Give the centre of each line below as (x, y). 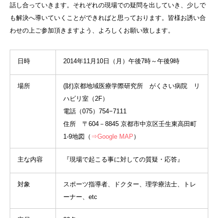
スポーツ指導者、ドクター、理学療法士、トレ (130, 184)
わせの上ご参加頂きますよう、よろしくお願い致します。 (92, 30)
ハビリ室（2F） (86, 99)
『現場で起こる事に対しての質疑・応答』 (123, 159)
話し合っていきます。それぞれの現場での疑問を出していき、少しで (108, 5)
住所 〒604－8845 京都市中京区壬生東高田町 (130, 124)
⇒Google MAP (112, 136)
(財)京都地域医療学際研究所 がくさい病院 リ (132, 86)
